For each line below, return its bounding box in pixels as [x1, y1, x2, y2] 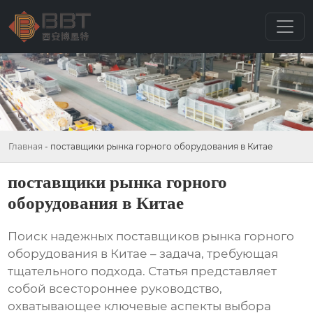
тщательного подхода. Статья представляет [8, 264, 277, 279]
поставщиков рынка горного [116, 229, 295, 244]
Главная [8, 140, 43, 152]
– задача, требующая [147, 247, 279, 261]
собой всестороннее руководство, [8, 282, 223, 296]
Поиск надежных [8, 229, 117, 244]
